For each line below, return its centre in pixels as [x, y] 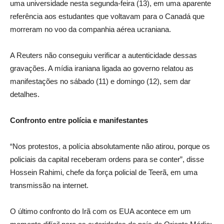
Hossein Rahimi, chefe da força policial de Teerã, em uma [104, 172]
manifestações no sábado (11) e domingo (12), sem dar [100, 81]
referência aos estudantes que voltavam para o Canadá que [107, 16]
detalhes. [25, 94]
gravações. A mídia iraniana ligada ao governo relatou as [102, 68]
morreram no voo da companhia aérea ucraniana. [90, 29]
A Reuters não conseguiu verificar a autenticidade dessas [103, 55]
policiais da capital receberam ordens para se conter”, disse [107, 159]
